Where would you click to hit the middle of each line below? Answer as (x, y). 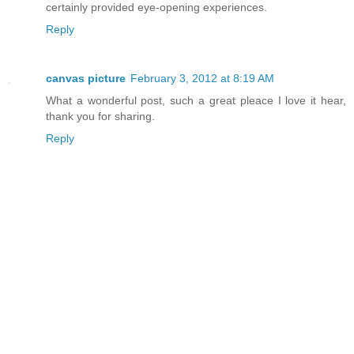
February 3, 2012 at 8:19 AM (202, 78)
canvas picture (86, 78)
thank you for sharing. (100, 116)
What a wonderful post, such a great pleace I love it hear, (196, 100)
